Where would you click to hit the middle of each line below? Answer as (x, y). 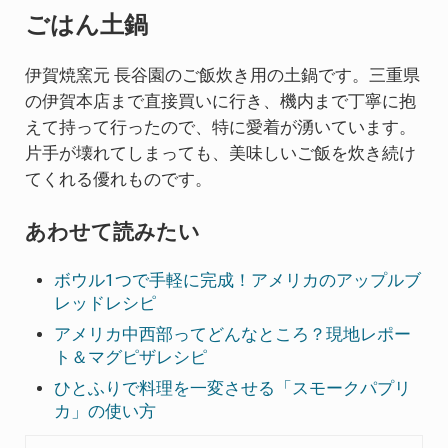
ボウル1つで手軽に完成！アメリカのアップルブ (238, 280)
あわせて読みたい (112, 231)
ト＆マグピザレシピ (131, 357)
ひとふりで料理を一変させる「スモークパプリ (233, 389)
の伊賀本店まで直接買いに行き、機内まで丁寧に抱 (220, 102)
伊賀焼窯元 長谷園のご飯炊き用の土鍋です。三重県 (222, 76)
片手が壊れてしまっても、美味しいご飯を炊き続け (220, 154)
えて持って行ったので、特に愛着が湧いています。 (220, 128)
